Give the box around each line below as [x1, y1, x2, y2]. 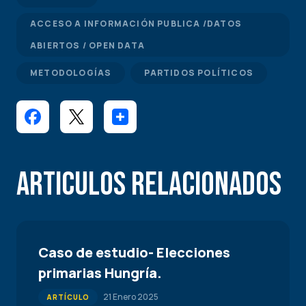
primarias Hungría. [38, 264, 162, 282]
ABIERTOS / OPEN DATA [30, 40, 145, 51]
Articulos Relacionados [16, 165, 281, 204]
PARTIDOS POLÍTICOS [144, 67, 254, 79]
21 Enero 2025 [103, 291, 158, 303]
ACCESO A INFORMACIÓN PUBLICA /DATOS [30, 18, 242, 29]
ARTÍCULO [46, 292, 89, 302]
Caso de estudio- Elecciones [38, 243, 230, 262]
